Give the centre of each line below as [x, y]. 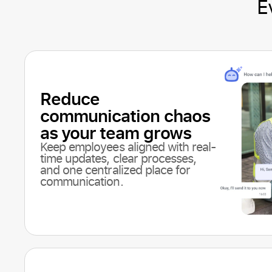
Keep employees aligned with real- [128, 146]
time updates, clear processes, [118, 158]
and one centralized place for [115, 169]
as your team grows [116, 132]
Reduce [70, 98]
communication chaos [125, 115]
